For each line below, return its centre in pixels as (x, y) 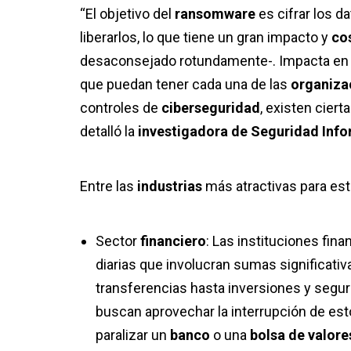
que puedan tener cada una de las (185, 85)
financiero (173, 241)
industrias (171, 186)
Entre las (109, 186)
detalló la (109, 132)
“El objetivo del (127, 14)
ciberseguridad (211, 108)
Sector (118, 241)
